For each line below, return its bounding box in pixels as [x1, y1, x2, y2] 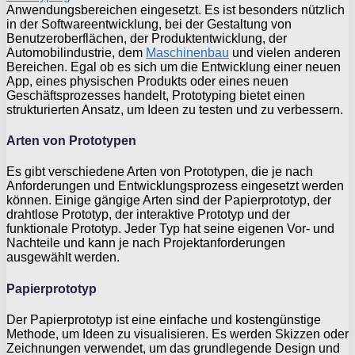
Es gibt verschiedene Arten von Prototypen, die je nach [6, 165, 313, 179]
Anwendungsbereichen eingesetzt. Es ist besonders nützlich [6, 2, 345, 17]
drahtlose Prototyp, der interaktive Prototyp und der [6, 208, 290, 222]
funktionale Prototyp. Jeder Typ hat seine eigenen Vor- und [6, 222, 334, 236]
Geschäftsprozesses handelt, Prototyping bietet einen [6, 88, 305, 102]
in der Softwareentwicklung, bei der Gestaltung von [6, 17, 292, 31]
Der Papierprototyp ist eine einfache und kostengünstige [6, 312, 321, 326]
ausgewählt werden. [6, 250, 120, 265]
